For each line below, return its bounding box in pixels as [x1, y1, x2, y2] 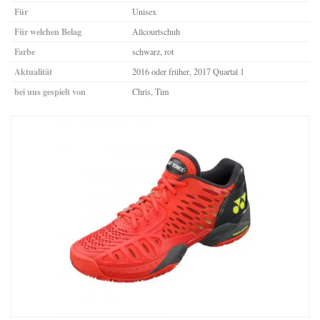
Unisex [132, 5, 156, 17]
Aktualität [14, 64, 52, 78]
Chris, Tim [132, 85, 169, 97]
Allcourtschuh [132, 25, 180, 37]
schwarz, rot [132, 45, 174, 57]
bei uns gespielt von [14, 84, 86, 98]
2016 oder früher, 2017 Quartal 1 [132, 65, 244, 77]
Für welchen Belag [14, 24, 81, 38]
